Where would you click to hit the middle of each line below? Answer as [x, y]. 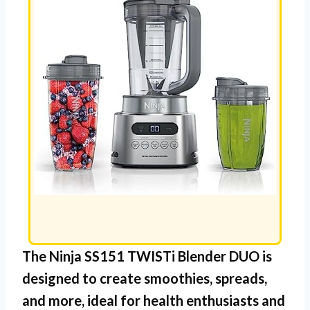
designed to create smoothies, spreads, [145, 278]
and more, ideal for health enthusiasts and [154, 300]
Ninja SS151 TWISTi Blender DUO [154, 256]
